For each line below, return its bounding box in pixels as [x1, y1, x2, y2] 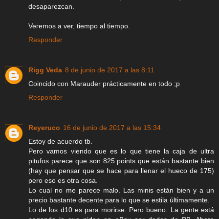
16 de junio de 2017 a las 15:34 [63, 123, 161, 131]
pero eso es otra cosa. [28, 176, 98, 184]
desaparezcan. [28, 2, 74, 10]
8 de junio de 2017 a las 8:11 [65, 66, 154, 74]
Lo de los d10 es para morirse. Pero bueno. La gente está [28, 205, 214, 214]
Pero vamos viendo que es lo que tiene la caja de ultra [28, 147, 214, 155]
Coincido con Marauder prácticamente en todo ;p [28, 79, 180, 88]
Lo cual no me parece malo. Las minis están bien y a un [28, 186, 214, 194]
